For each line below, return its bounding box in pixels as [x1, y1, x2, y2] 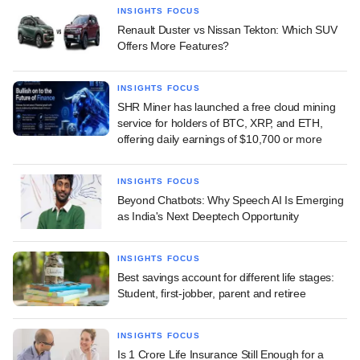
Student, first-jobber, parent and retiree [117, 287, 306, 301]
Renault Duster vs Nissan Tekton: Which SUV [117, 23, 337, 37]
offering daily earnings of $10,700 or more [117, 133, 322, 146]
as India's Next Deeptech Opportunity [117, 210, 299, 223]
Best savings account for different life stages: [117, 271, 334, 284]
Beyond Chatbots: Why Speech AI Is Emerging [117, 194, 344, 207]
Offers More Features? [117, 39, 230, 53]
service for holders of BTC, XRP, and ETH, [117, 117, 323, 130]
